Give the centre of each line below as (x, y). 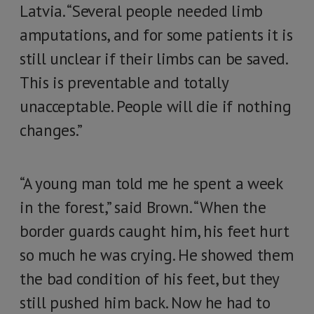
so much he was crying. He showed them (157, 255)
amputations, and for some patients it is (156, 35)
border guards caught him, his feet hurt (155, 231)
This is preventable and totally (124, 82)
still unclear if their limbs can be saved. (153, 59)
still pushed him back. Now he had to (145, 302)
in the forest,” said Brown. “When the (143, 207)
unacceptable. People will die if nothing (156, 106)
